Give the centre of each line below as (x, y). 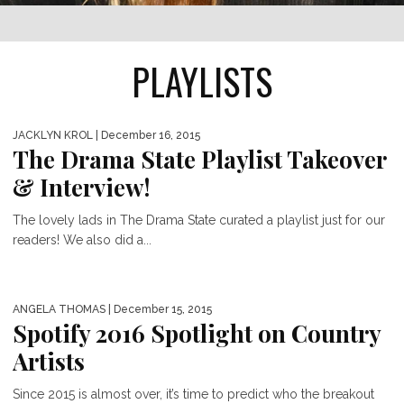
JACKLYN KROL (53, 135)
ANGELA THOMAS (59, 309)
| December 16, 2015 (147, 135)
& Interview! (82, 187)
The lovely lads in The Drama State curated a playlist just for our (199, 220)
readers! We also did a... (82, 240)
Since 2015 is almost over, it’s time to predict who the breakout (193, 394)
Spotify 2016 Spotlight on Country (197, 333)
